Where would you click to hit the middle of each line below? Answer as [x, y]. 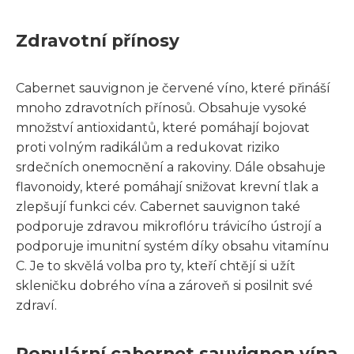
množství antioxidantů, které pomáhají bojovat [163, 127]
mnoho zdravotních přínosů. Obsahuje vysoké [161, 107]
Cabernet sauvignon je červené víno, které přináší [173, 88]
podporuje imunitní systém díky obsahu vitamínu [173, 246]
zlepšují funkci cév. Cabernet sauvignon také [158, 206]
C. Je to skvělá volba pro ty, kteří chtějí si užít [156, 265]
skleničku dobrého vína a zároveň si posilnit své [164, 285]
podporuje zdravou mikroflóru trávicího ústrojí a [169, 226]
